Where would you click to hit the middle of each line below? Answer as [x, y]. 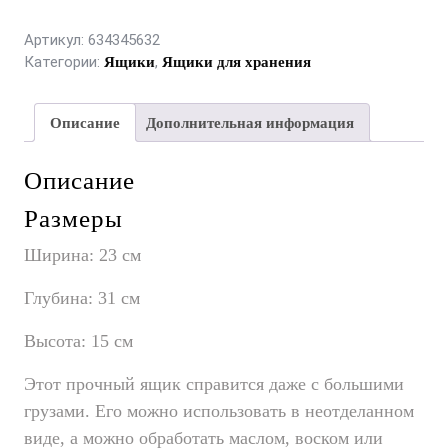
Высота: [57, 341]
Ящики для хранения [236, 62]
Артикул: [56, 40]
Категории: [64, 62]
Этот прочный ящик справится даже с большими [214, 384]
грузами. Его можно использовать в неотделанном [219, 411]
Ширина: [61, 255]
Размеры [73, 219]
